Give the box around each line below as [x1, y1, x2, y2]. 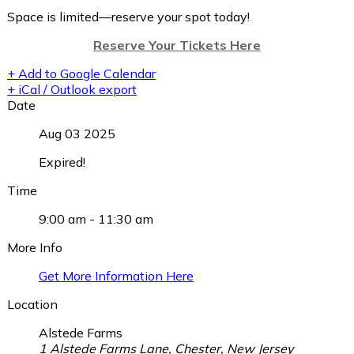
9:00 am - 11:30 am [39, 210, 153, 227]
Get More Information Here [39, 267, 194, 284]
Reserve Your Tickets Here [93, 36, 261, 53]
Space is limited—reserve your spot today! [7, 8, 250, 24]
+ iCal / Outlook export [7, 81, 137, 97]
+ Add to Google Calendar [7, 65, 156, 81]
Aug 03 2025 [39, 125, 115, 141]
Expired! [39, 153, 85, 170]
